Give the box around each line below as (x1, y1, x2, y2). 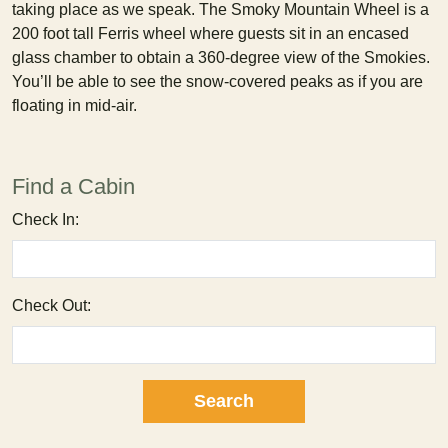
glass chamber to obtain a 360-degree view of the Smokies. (12, 49, 430, 66)
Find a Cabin (12, 174, 135, 199)
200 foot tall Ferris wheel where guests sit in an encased (12, 25, 409, 42)
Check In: (12, 211, 79, 228)
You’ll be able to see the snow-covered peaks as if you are (12, 73, 423, 90)
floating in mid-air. (12, 97, 137, 114)
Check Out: (12, 297, 91, 314)
